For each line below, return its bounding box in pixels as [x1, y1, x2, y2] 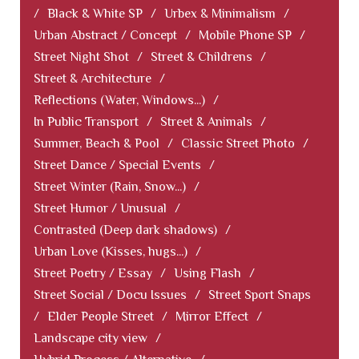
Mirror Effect [175, 309, 248, 325]
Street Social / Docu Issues [34, 288, 187, 303]
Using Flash [174, 266, 241, 281]
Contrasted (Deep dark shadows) [34, 223, 217, 238]
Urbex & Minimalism [164, 6, 276, 22]
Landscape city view [34, 331, 147, 346]
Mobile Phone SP [199, 28, 292, 43]
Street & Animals [160, 115, 252, 130]
